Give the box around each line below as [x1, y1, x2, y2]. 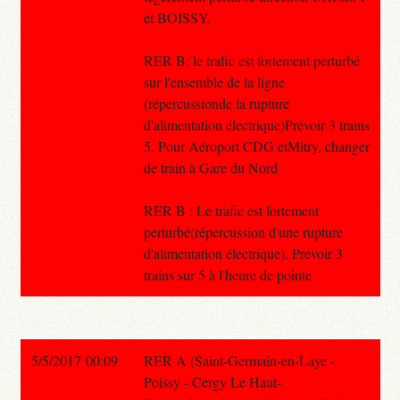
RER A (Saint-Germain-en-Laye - [143, 350, 335, 370]
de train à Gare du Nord [143, 157, 278, 177]
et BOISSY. [143, 7, 211, 27]
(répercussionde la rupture [143, 93, 289, 112]
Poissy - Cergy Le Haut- [143, 371, 281, 391]
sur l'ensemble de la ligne [143, 71, 285, 91]
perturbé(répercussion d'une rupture [143, 221, 343, 241]
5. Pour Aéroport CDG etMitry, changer [143, 136, 370, 155]
